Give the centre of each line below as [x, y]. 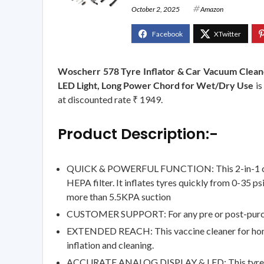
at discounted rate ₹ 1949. [110, 99]
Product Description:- [138, 134]
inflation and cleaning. [110, 245]
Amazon [212, 9]
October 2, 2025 [156, 9]
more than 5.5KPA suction [119, 196]
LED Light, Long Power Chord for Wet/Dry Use [156, 85]
